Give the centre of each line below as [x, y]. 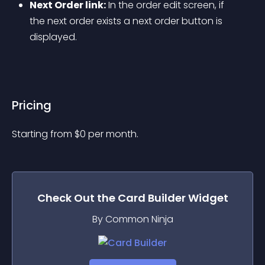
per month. [113, 134]
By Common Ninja [132, 219]
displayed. [53, 37]
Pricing [32, 105]
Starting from [43, 134]
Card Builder [151, 198]
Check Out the [77, 198]
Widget [207, 198]
